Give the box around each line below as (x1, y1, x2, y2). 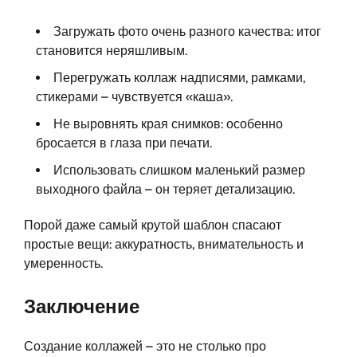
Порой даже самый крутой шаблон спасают (24, 217, 281, 233)
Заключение (24, 294, 139, 318)
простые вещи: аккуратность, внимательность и (24, 236, 304, 252)
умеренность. (24, 255, 103, 271)
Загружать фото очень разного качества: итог (53, 23, 321, 39)
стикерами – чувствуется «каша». (36, 88, 233, 104)
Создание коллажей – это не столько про (24, 338, 266, 354)
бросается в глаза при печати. (36, 135, 212, 151)
